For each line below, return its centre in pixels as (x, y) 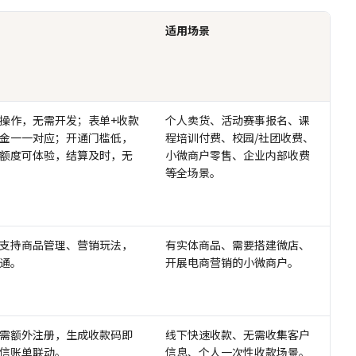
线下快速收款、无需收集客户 (238, 334)
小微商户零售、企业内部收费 (238, 155)
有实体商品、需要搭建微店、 (238, 244)
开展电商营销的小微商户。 (232, 262)
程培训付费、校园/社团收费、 (240, 137)
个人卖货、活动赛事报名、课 (238, 120)
